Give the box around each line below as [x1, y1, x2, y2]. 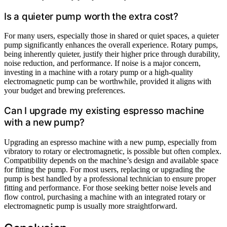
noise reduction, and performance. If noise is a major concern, [4, 59, 201, 68]
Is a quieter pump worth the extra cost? [4, 10, 178, 22]
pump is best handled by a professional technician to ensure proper [4, 174, 216, 183]
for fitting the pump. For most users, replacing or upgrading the [4, 165, 205, 174]
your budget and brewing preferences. [4, 86, 125, 95]
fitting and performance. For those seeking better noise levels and [4, 183, 211, 192]
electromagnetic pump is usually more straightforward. [4, 201, 177, 210]
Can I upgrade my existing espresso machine [4, 105, 205, 117]
